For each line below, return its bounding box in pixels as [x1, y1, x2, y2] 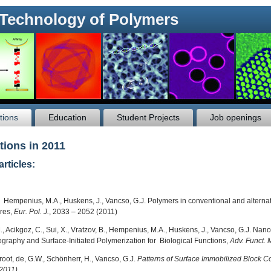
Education [48, 113, 87, 122]
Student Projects [117, 113, 180, 122]
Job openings [210, 113, 261, 122]
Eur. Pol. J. [14, 207, 49, 216]
